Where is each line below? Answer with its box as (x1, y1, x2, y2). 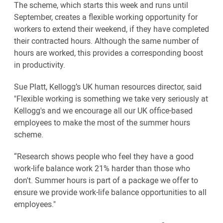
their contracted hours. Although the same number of (14, 35, 199, 46)
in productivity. (14, 59, 65, 70)
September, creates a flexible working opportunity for (14, 11, 198, 22)
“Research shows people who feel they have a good (14, 151, 194, 162)
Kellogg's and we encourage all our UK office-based (14, 105, 193, 116)
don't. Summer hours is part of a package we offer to (14, 175, 198, 186)
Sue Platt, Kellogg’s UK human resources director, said (14, 81, 202, 92)
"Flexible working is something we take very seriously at (14, 93, 208, 104)
